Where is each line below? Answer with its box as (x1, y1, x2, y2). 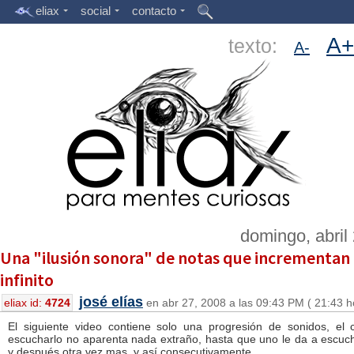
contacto (132, 4, 176, 17)
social (81, 4, 111, 17)
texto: (228, 35, 294, 57)
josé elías (79, 294, 143, 310)
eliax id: (4, 296, 45, 309)
